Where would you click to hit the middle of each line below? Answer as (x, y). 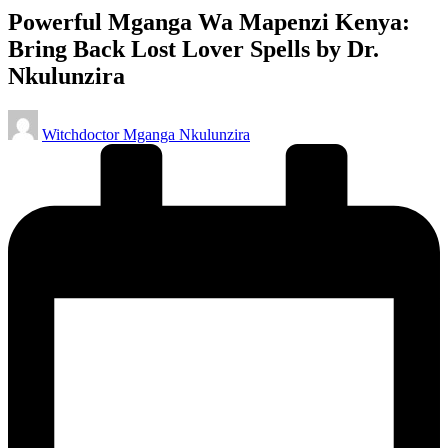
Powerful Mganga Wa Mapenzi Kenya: (209, 21)
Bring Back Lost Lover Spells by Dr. (193, 48)
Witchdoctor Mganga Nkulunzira (146, 134)
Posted (28, 117)
